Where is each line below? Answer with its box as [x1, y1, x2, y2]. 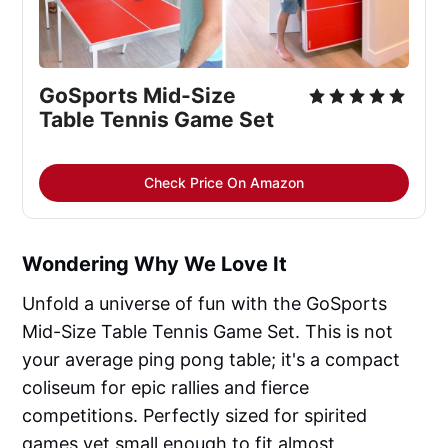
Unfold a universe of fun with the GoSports [22, 292, 388, 314]
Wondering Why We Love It [22, 251, 288, 276]
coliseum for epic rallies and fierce [22, 376, 310, 398]
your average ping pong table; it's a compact [22, 348, 401, 370]
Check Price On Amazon [144, 173, 304, 191]
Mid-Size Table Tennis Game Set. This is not [22, 320, 394, 342]
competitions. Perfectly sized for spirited [22, 404, 368, 426]
